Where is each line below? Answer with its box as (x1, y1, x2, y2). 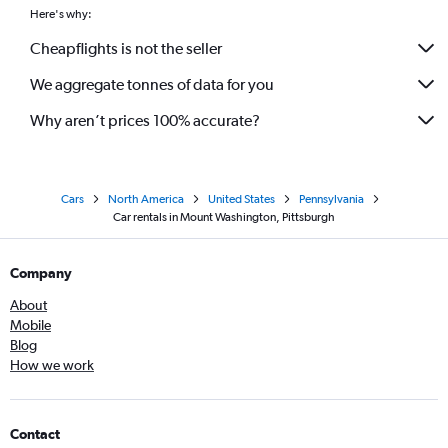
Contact (10, 426, 60, 442)
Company (10, 265, 72, 281)
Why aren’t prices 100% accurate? (30, 110, 260, 130)
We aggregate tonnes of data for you (30, 74, 274, 94)
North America (107, 192, 184, 206)
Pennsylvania (298, 192, 364, 206)
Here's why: (30, 7, 92, 21)
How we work (10, 357, 94, 373)
